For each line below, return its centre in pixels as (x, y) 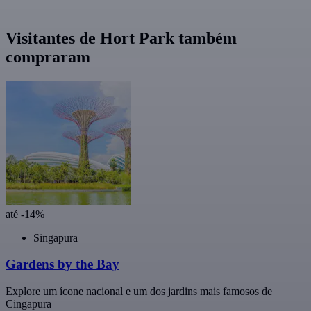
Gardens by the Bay (62, 264)
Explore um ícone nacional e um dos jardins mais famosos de (139, 292)
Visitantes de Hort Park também (121, 38)
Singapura (56, 237)
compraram (48, 57)
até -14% (25, 214)
